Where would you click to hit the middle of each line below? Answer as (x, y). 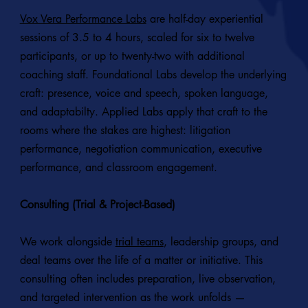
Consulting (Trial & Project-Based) (97, 205)
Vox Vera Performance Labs (83, 19)
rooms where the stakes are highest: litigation (125, 131)
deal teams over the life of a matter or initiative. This (141, 261)
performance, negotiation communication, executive (141, 149)
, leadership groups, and (221, 242)
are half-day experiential (205, 19)
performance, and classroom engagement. (118, 168)
